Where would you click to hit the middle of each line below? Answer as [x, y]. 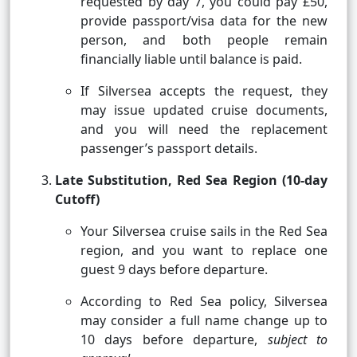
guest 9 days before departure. [174, 270]
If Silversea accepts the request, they [204, 91]
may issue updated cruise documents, [204, 110]
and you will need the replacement [204, 129]
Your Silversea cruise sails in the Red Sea [204, 231]
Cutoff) [77, 200]
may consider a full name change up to [204, 321]
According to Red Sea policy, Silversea [204, 302]
